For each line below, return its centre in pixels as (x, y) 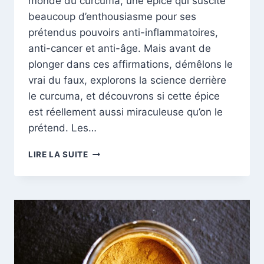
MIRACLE (107, 214)
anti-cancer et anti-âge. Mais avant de (120, 49)
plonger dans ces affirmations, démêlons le (131, 65)
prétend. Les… (62, 128)
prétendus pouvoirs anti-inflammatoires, (123, 33)
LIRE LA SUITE (58, 155)
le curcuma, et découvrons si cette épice (124, 96)
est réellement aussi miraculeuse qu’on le (126, 112)
